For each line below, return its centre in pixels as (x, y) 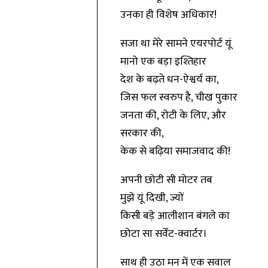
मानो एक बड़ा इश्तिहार (163, 62)
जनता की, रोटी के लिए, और (173, 115)
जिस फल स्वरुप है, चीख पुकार (179, 98)
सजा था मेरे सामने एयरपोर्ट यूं (176, 44)
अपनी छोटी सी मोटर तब (166, 180)
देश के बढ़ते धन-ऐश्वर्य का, (169, 80)
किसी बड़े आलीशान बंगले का (175, 216)
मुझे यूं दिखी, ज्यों (152, 198)
